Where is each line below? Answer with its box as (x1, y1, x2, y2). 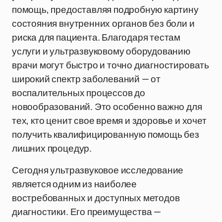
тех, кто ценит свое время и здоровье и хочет (12, 114, 207, 127)
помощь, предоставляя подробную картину (12, 3, 199, 16)
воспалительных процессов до (12, 86, 145, 99)
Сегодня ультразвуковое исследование (12, 164, 184, 176)
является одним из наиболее (12, 177, 137, 190)
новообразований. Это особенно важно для (12, 100, 202, 113)
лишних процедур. (12, 142, 92, 155)
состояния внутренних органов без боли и (12, 17, 195, 30)
